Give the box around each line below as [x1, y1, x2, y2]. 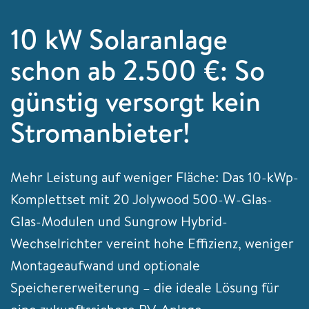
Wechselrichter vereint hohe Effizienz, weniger [10, 233, 294, 252]
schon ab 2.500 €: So [10, 50, 265, 89]
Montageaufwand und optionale [10, 255, 200, 275]
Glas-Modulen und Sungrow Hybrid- [10, 211, 228, 230]
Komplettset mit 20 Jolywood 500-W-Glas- [10, 189, 272, 208]
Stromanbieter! [10, 112, 190, 151]
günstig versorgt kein [10, 81, 261, 120]
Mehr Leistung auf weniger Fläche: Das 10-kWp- [10, 167, 299, 186]
